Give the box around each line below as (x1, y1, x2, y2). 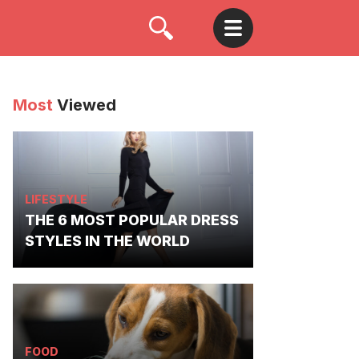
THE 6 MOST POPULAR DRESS (25, 212, 239, 228)
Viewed (57, 95, 116, 115)
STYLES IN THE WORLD (25, 232, 190, 249)
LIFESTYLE (25, 192, 87, 206)
